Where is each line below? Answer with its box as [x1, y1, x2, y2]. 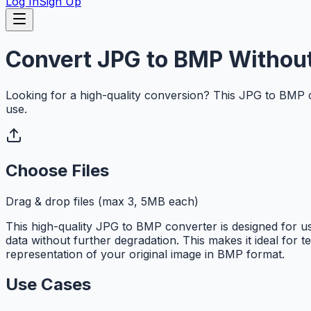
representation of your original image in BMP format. [6, 246, 285, 261]
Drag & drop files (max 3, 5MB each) [6, 194, 199, 208]
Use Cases [6, 274, 91, 295]
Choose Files [6, 160, 109, 180]
